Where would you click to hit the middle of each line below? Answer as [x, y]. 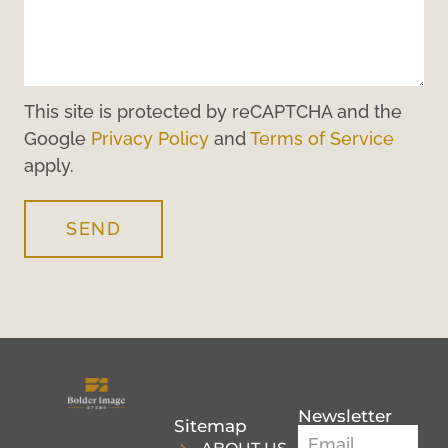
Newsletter [344, 416]
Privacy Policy [150, 138]
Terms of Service [322, 138]
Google [57, 138]
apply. [49, 165]
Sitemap [210, 426]
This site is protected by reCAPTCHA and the [213, 111]
